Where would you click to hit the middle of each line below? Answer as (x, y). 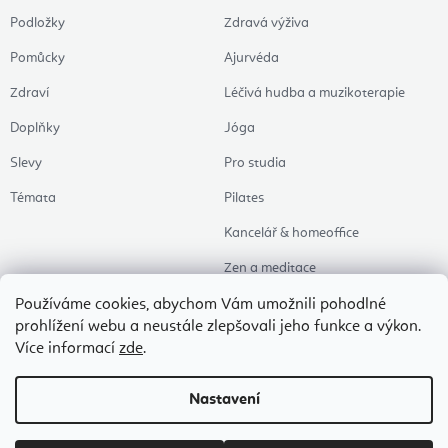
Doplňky (35, 128)
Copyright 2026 (56, 411)
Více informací (67, 349)
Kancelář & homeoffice (291, 233)
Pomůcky (37, 58)
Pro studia (255, 163)
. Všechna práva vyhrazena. (267, 411)
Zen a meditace (270, 268)
